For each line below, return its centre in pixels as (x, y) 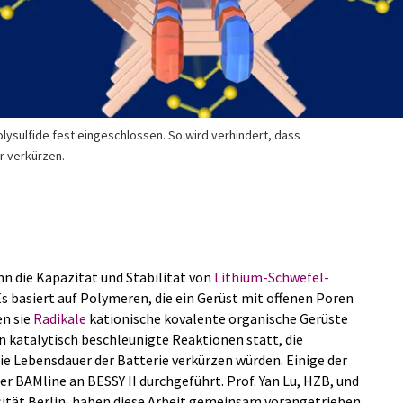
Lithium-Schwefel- (272, 277)
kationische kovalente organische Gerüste (217, 318)
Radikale (60, 318)
